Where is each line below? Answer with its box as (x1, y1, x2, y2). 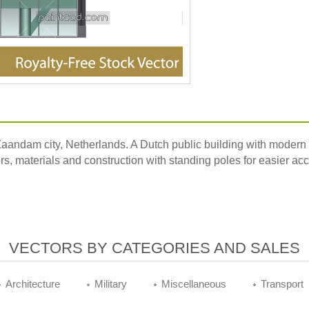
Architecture (6, 278, 60, 290)
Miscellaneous (161, 278, 226, 290)
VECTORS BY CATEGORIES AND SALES (9, 239, 300, 257)
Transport (261, 278, 303, 290)
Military (94, 278, 127, 290)
